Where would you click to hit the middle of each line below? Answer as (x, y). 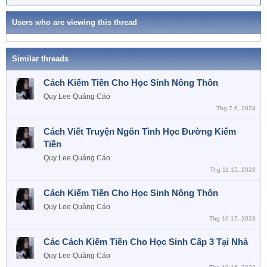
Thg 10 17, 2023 (232, 219)
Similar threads (40, 59)
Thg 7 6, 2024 (236, 108)
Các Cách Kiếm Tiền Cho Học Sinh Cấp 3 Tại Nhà (146, 242)
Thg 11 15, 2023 (233, 170)
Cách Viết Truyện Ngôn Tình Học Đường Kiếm (140, 132)
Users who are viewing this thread (74, 23)
